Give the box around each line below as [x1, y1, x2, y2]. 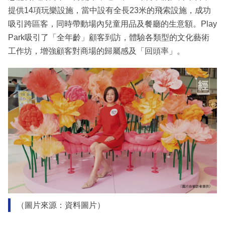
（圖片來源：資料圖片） [16, 200, 105, 209]
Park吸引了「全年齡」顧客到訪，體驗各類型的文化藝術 [8, 33, 209, 42]
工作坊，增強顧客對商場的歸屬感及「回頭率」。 [8, 47, 185, 56]
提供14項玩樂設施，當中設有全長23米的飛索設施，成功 [8, 6, 211, 15]
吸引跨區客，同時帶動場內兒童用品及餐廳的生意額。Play [8, 20, 217, 29]
